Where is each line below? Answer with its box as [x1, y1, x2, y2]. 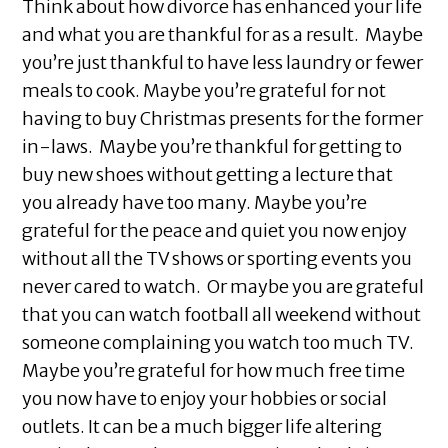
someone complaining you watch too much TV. [22, 331, 415, 355]
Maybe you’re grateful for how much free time [22, 359, 406, 383]
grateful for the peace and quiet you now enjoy [22, 219, 408, 243]
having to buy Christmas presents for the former [22, 107, 424, 131]
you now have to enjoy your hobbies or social [22, 387, 388, 411]
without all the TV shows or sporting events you [22, 247, 413, 271]
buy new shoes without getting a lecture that [22, 163, 394, 187]
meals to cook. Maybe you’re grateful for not [22, 79, 387, 103]
